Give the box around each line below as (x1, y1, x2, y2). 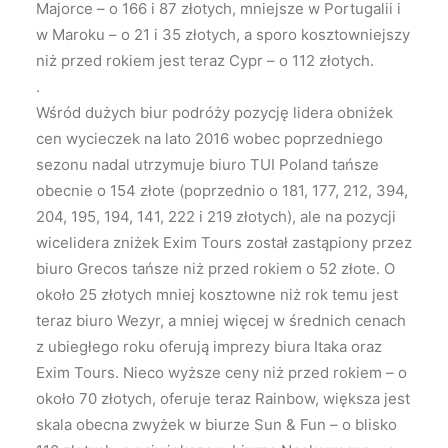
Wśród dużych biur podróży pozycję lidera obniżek (36, 102, 393, 122)
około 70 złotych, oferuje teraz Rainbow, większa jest (36, 388, 410, 408)
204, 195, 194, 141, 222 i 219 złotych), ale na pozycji (36, 206, 396, 226)
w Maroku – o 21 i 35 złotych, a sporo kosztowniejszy (36, 24, 410, 44)
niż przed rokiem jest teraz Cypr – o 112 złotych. (36, 50, 374, 70)
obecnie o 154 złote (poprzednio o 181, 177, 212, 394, (36, 180, 408, 200)
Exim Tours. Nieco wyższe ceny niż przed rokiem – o (36, 362, 407, 382)
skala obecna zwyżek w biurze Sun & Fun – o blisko (36, 414, 397, 434)
